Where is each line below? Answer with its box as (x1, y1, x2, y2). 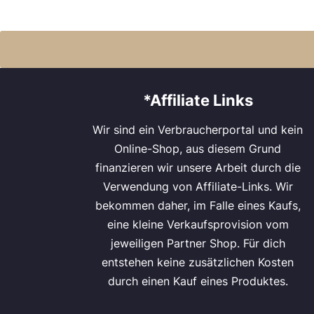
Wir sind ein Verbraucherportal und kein (93, 123, 303, 137)
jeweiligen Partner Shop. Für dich (110, 236, 285, 250)
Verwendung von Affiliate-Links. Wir (102, 179, 293, 193)
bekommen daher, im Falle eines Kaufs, (95, 198, 301, 212)
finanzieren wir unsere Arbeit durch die (95, 161, 301, 175)
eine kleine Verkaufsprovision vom (107, 217, 289, 231)
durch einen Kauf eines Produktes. (107, 274, 288, 288)
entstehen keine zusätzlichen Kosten (102, 255, 294, 269)
